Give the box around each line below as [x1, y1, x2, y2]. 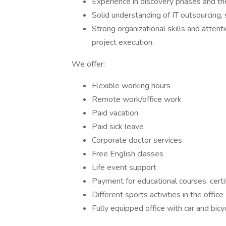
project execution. [92, 37, 154, 48]
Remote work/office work [92, 94, 182, 105]
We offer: [72, 59, 105, 70]
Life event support [92, 162, 156, 173]
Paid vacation [92, 107, 138, 119]
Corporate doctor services [92, 135, 182, 146]
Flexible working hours [92, 80, 171, 91]
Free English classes [92, 148, 163, 159]
